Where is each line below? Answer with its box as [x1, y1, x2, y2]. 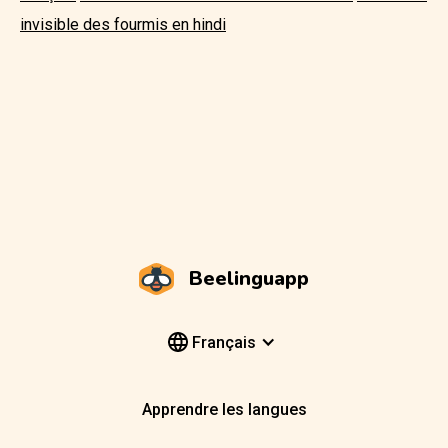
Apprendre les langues [141, 400, 307, 420]
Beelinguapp [189, 264, 309, 292]
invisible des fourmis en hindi [20, 14, 226, 34]
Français [187, 332, 256, 352]
